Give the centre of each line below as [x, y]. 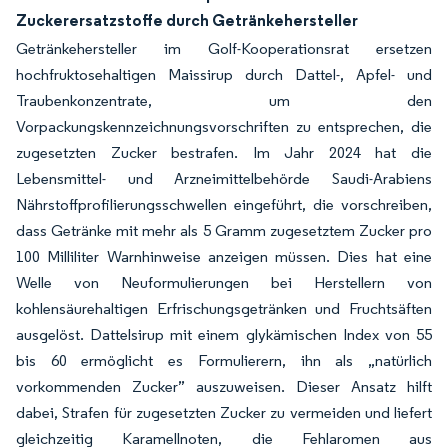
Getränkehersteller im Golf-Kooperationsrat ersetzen [224, 48]
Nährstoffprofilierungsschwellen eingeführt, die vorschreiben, [224, 204]
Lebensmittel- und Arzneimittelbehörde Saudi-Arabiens [224, 178]
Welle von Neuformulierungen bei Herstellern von [224, 282]
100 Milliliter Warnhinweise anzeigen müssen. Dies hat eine [224, 256]
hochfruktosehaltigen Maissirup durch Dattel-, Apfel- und [224, 74]
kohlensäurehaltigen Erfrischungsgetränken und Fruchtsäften [224, 308]
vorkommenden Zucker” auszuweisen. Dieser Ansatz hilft [224, 386]
